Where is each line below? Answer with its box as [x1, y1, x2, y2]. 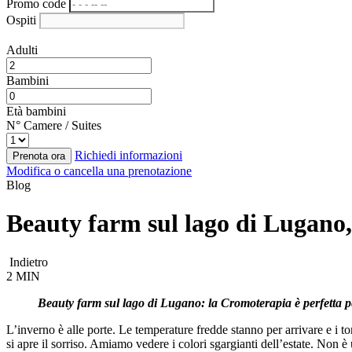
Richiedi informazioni [75, 148, 182, 162]
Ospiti [6, 13, 36, 27]
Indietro [6, 255, 48, 269]
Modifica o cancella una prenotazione [6, 164, 192, 178]
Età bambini [6, 104, 66, 118]
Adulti [6, 43, 38, 57]
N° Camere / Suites [6, 119, 101, 132]
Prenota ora [13, 150, 65, 162]
